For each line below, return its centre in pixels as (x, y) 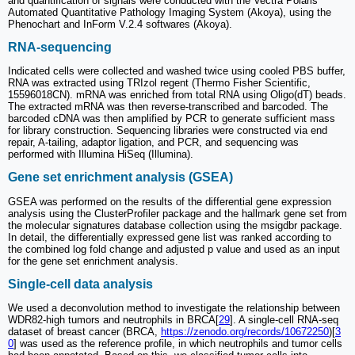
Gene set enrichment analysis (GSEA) (120, 177)
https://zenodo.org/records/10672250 (245, 332)
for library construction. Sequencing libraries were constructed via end (168, 131)
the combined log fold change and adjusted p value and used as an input (174, 249)
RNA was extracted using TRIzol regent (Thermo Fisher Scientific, (159, 83)
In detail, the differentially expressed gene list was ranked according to (170, 237)
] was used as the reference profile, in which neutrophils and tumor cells (178, 344)
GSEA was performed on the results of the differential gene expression (170, 201)
